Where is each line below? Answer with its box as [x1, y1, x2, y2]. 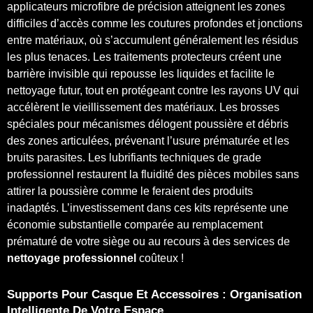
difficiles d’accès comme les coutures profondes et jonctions [7, 17, 303, 29]
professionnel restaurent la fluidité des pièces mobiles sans [7, 168, 299, 180]
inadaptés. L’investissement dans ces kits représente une [7, 201, 289, 214]
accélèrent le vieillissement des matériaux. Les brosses [7, 101, 279, 113]
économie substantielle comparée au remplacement [7, 218, 263, 231]
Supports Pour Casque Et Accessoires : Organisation [7, 287, 302, 301]
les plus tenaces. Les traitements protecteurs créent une [7, 50, 282, 63]
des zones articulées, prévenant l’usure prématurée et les [7, 134, 289, 147]
